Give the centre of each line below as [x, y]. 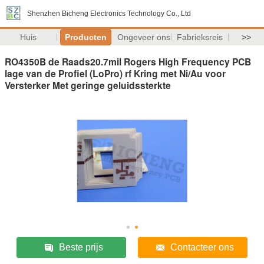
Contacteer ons [202, 247]
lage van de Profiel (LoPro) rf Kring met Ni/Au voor [115, 73]
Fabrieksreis [200, 37]
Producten [85, 37]
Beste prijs [81, 247]
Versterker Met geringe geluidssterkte [88, 85]
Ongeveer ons [143, 37]
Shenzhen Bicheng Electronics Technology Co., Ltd [109, 14]
